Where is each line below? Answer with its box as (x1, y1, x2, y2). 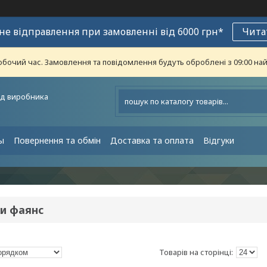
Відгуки (203, 135, 234, 146)
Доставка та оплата (110, 135, 194, 146)
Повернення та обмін (14, 135, 101, 146)
